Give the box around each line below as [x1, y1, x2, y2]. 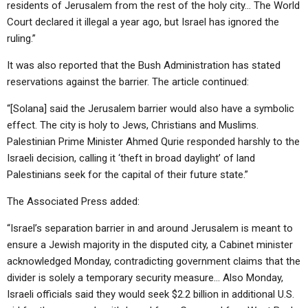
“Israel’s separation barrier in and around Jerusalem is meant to [7, 222, 293, 234]
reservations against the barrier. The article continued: [7, 76, 249, 88]
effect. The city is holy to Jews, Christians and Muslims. [7, 119, 258, 131]
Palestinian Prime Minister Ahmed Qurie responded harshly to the [7, 135, 300, 148]
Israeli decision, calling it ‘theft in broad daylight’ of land [7, 152, 255, 164]
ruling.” [7, 32, 36, 45]
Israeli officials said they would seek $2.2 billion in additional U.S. [7, 288, 294, 300]
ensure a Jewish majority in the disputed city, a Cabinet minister [7, 239, 293, 251]
